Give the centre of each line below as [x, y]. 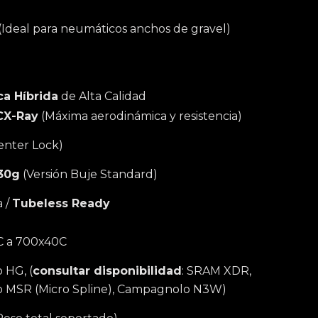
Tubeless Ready [61, 203]
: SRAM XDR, [216, 271]
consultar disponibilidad [107, 271]
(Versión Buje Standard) [89, 174]
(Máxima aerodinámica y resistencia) [140, 116]
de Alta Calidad [102, 96]
